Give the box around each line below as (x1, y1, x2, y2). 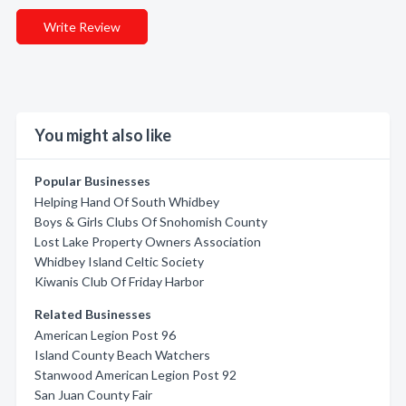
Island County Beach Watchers (34, 347, 210, 362)
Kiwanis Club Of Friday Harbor (34, 274, 204, 289)
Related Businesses (34, 306, 151, 322)
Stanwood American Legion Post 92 (34, 367, 237, 382)
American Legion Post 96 (34, 327, 176, 343)
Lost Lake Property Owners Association (34, 234, 261, 249)
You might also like (34, 125, 171, 145)
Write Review (43, 19, 121, 34)
